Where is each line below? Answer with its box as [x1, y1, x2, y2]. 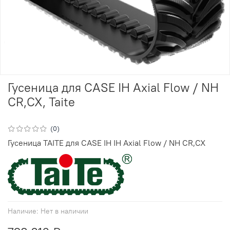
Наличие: [8, 206, 39, 216]
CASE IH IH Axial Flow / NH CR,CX [81, 137, 205, 148]
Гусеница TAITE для [8, 137, 81, 148]
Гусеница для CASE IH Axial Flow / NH [8, 79, 219, 95]
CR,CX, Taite [8, 93, 75, 109]
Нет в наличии [41, 206, 88, 216]
